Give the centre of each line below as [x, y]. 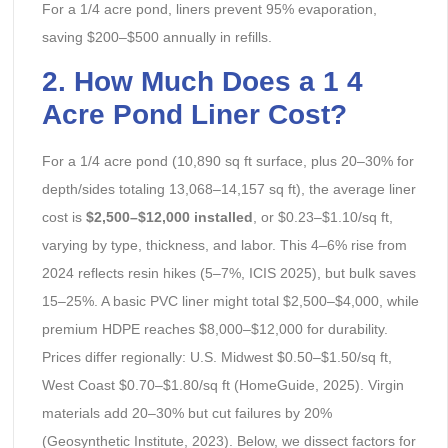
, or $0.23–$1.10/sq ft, [322, 217]
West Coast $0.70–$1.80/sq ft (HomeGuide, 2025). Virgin [222, 385]
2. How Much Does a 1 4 [202, 82]
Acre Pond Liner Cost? [194, 115]
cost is [63, 217]
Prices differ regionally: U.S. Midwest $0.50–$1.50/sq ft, [216, 357]
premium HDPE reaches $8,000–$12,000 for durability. [214, 329]
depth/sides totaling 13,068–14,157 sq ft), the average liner [228, 189]
